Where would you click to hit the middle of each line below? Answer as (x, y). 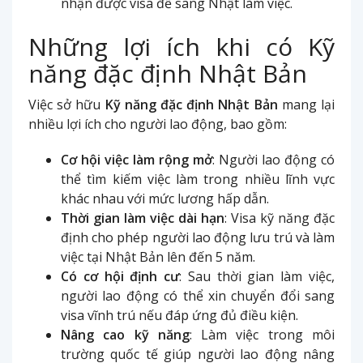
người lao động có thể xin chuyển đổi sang (198, 295)
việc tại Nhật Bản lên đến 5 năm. (158, 256)
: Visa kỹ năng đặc (280, 218)
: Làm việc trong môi (262, 334)
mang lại (306, 104)
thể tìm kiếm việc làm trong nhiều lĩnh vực (198, 179)
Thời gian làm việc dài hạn (143, 218)
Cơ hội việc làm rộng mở (137, 159)
